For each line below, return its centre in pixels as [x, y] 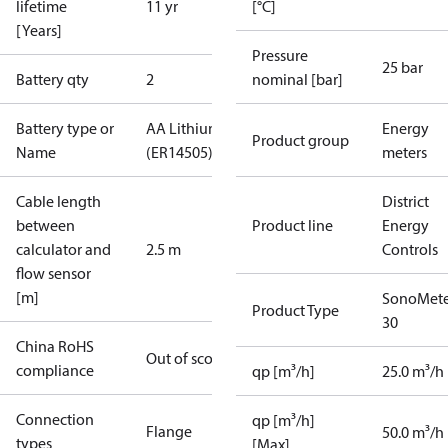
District [405, 201]
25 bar [402, 67]
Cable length [58, 201]
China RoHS [55, 346]
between [45, 225]
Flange [169, 431]
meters [404, 152]
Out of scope [188, 358]
